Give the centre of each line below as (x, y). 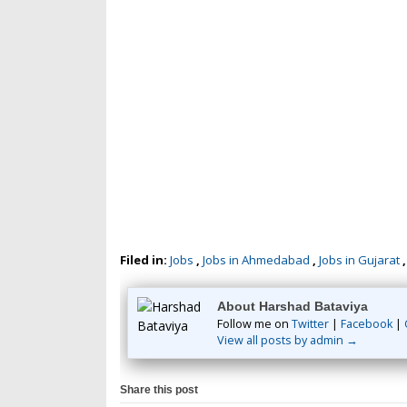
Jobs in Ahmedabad (256, 260)
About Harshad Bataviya (293, 306)
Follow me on (254, 324)
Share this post (159, 390)
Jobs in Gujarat (359, 260)
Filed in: (145, 260)
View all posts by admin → (288, 340)
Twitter (310, 324)
